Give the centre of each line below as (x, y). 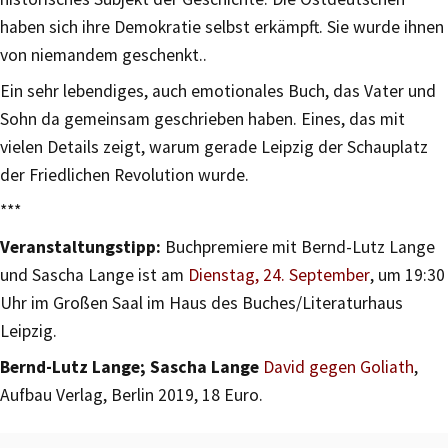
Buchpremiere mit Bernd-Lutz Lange (298, 246)
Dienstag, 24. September (279, 274)
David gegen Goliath (338, 366)
